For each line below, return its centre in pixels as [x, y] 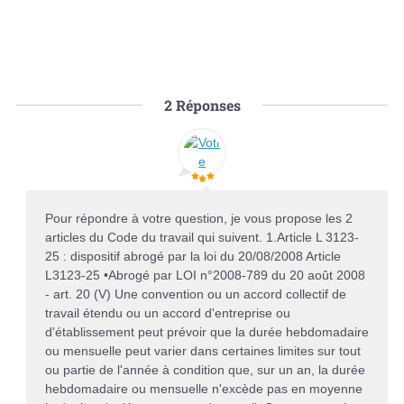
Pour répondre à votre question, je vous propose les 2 [198, 218]
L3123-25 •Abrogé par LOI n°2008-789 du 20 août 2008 [205, 275]
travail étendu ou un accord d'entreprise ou [167, 312]
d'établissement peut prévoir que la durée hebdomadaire [207, 331]
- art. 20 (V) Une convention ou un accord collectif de [195, 294]
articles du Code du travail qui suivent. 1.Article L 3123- [202, 237]
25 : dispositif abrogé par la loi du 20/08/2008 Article [193, 256]
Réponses [206, 105]
